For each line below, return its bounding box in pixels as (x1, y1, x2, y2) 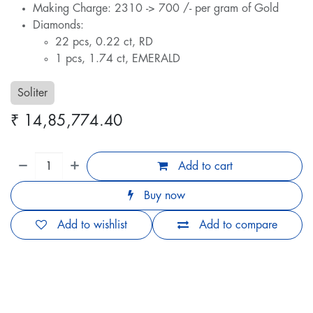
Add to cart (174, 161, 233, 173)
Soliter (17, 87, 48, 99)
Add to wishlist (57, 219, 127, 231)
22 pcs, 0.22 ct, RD (55, 36, 153, 48)
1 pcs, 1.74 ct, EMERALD (55, 53, 180, 65)
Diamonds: (33, 20, 84, 31)
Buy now (140, 190, 185, 202)
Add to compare (199, 219, 277, 231)
